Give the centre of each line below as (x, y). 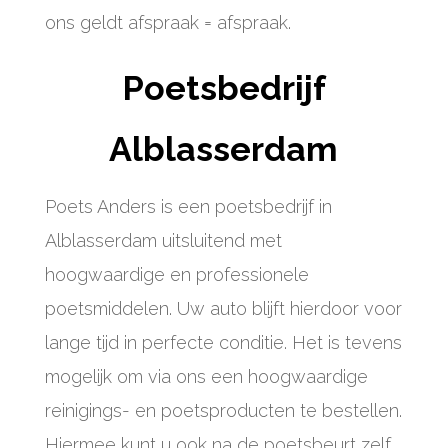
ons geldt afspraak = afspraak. (167, 22)
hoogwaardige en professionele (176, 274)
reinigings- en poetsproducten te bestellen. (223, 410)
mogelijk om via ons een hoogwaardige (206, 376)
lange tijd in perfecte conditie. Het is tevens (223, 342)
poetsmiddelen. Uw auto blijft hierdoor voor (223, 308)
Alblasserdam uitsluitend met (163, 240)
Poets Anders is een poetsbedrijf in (188, 206)
